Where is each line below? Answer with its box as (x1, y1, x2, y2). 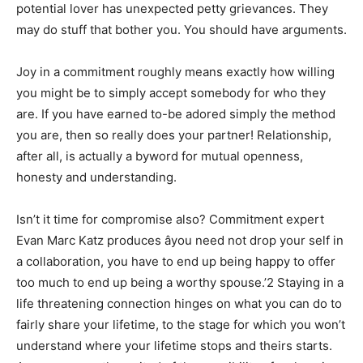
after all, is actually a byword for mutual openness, (16, 148, 303, 164)
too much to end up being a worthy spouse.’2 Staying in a (16, 275, 344, 290)
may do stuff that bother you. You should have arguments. (16, 22, 347, 37)
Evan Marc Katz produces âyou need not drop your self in (16, 233, 344, 248)
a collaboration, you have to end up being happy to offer (16, 254, 335, 269)
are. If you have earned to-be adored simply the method (16, 106, 335, 122)
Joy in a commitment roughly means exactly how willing (16, 64, 335, 79)
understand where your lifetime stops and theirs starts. (16, 338, 332, 353)
